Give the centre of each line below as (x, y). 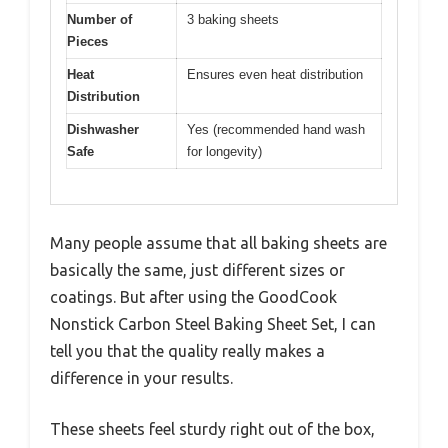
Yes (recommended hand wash (276, 130)
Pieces (87, 42)
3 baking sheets (233, 20)
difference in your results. (141, 377)
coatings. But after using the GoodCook (193, 296)
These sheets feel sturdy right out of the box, (212, 428)
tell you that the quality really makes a (187, 350)
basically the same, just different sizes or (197, 269)
